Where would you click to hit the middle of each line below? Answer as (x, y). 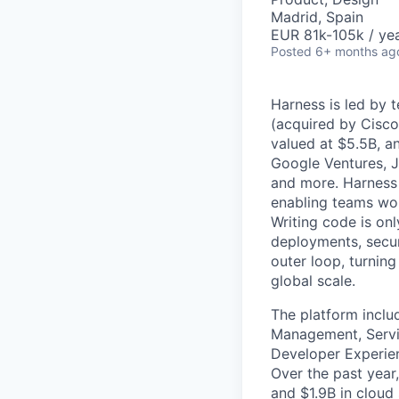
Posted (291, 51)
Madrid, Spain (317, 17)
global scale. (313, 281)
